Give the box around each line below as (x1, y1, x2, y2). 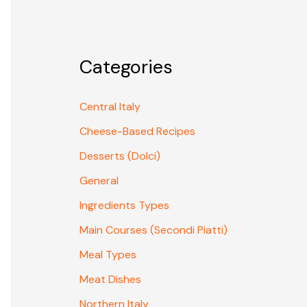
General (79, 173, 119, 188)
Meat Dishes (79, 272, 141, 287)
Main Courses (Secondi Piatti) (79, 223, 228, 238)
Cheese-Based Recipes (79, 124, 195, 139)
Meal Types (79, 247, 136, 262)
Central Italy (79, 99, 140, 114)
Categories (79, 55, 173, 79)
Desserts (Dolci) (79, 149, 160, 164)
